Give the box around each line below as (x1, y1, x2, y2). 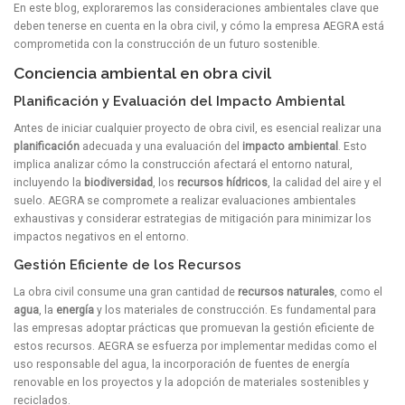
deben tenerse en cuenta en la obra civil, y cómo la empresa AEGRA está (14, 19, 384, 33)
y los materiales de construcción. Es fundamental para (94, 304, 376, 317)
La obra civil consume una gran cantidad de (14, 286, 238, 299)
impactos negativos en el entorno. (14, 231, 189, 243)
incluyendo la (14, 176, 84, 189)
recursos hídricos (177, 176, 268, 189)
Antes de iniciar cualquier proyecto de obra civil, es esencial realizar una (14, 122, 381, 135)
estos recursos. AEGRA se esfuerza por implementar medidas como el (14, 340, 377, 353)
